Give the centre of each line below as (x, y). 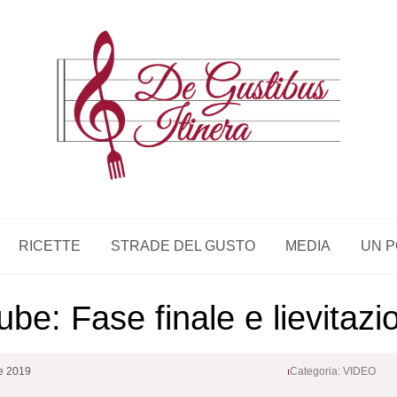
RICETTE (50, 246)
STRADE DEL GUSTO (183, 246)
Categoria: (316, 372)
